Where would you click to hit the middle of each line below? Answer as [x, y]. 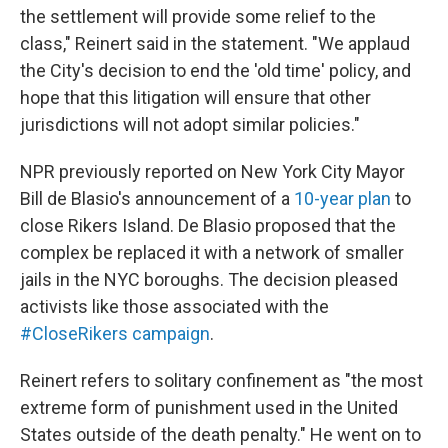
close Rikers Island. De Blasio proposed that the [208, 225]
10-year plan [342, 198]
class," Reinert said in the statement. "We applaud [215, 43]
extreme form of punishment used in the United [209, 407]
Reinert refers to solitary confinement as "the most [221, 380]
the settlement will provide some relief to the [198, 16]
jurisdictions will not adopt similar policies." [190, 124]
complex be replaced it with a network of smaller [212, 252]
